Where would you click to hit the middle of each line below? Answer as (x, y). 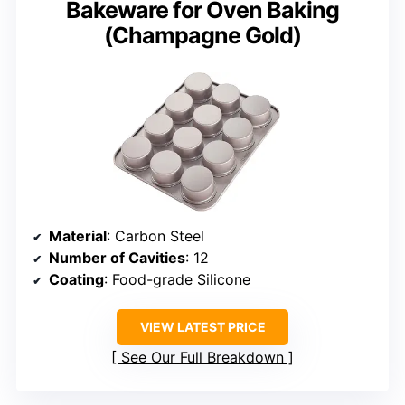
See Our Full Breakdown (202, 357)
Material (78, 235)
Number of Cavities (117, 257)
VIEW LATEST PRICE (202, 326)
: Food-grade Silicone (177, 279)
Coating (76, 279)
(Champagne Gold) (202, 35)
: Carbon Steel (155, 235)
